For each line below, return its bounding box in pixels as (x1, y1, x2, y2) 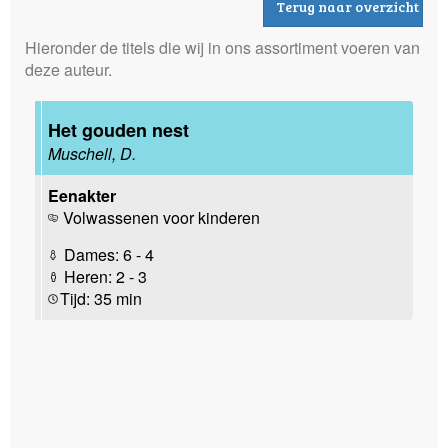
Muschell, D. (47, 141, 136, 165)
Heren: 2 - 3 (60, 264, 147, 288)
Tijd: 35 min (60, 286, 142, 310)
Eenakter (47, 183, 116, 207)
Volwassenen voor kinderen (62, 205, 260, 229)
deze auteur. (25, 57, 112, 81)
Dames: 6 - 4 (60, 242, 154, 266)
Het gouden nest (47, 116, 189, 143)
